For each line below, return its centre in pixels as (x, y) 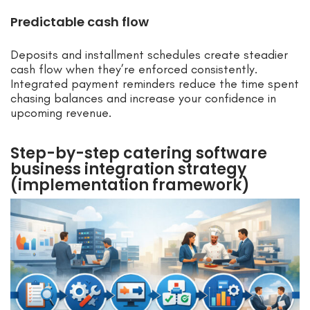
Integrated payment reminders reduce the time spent (155, 83)
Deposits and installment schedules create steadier (149, 54)
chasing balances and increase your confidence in (143, 98)
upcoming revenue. (61, 112)
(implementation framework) (130, 185)
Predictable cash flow (80, 21)
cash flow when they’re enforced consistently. (134, 69)
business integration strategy (128, 169)
